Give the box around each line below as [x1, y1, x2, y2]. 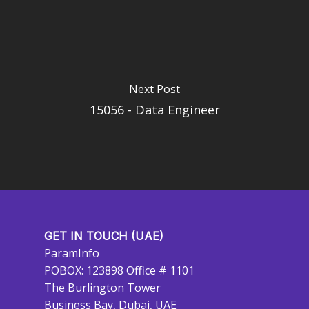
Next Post [129, 81, 180, 97]
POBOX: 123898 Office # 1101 [44, 263, 195, 278]
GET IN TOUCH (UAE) [44, 229, 163, 243]
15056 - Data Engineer [89, 101, 220, 118]
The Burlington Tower [44, 280, 161, 295]
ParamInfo [44, 246, 99, 261]
